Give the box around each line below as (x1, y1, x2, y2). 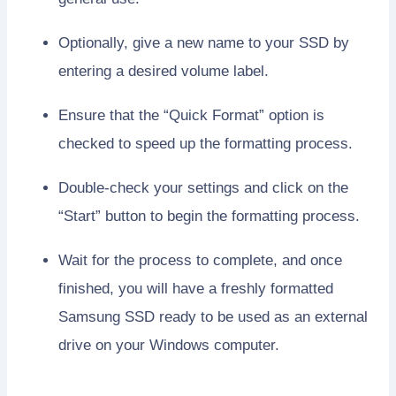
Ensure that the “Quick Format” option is (58, 107, 324, 125)
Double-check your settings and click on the (58, 179, 348, 197)
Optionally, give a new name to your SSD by (58, 34, 349, 52)
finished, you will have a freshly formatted (58, 280, 333, 298)
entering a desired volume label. (58, 63, 269, 80)
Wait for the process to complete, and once (58, 252, 342, 270)
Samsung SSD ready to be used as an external (58, 308, 368, 326)
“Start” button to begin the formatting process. (58, 208, 360, 225)
